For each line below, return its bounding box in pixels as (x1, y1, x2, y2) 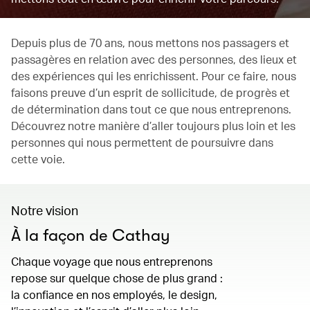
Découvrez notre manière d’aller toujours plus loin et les (11, 118, 295, 133)
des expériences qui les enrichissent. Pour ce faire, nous (11, 69, 296, 83)
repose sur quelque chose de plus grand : (11, 271, 223, 285)
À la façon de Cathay (11, 226, 170, 245)
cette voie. (11, 152, 65, 166)
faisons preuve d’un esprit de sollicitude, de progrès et (11, 85, 290, 100)
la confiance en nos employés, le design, (11, 287, 217, 302)
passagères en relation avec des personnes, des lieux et (11, 52, 297, 66)
